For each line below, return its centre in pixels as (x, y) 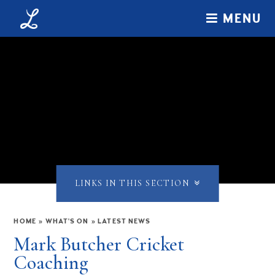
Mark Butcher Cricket (99, 244)
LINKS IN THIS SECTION (132, 183)
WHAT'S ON (67, 221)
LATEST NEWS (124, 221)
